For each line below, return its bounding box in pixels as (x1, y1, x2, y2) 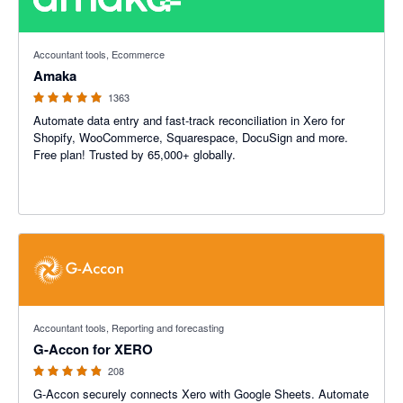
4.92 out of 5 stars (19, 32, 114, 49)
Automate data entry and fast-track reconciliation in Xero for (33, 112, 345, 129)
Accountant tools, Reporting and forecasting (33, 320, 224, 335)
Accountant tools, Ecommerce (33, 47, 165, 61)
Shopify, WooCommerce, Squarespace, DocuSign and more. (33, 129, 348, 146)
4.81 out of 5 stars (19, 306, 114, 323)
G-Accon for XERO (33, 339, 153, 359)
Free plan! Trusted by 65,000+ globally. (33, 146, 236, 163)
